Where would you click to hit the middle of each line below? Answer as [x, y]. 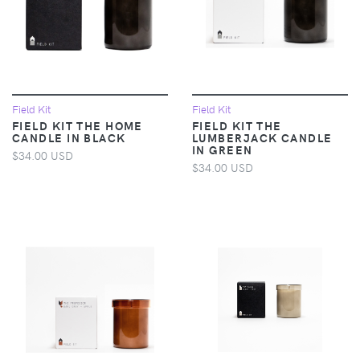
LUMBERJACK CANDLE [262, 137]
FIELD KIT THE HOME [78, 125]
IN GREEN [223, 149]
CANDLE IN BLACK [69, 137]
